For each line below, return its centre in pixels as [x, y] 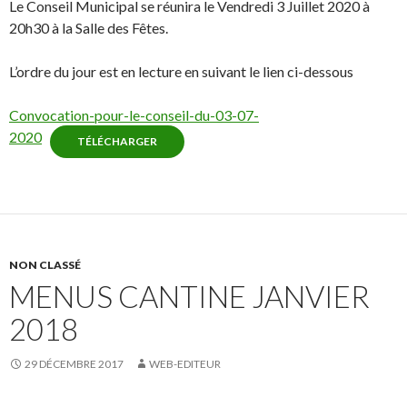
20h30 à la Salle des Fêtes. [89, 28]
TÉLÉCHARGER [117, 142]
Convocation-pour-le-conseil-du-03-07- [134, 115]
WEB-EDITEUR [185, 364]
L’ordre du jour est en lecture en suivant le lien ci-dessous [181, 72]
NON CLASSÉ [45, 265]
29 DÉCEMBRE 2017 [74, 364]
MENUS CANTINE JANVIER [189, 297]
